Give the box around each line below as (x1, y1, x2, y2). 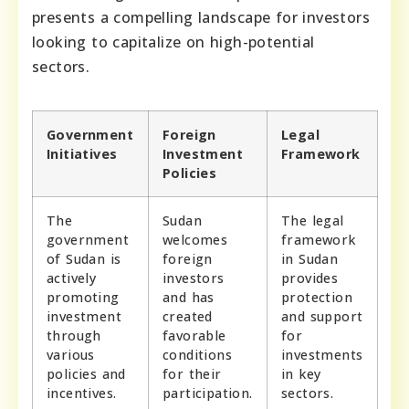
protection (281, 288, 353, 307)
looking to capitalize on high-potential (32, 32, 315, 53)
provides (281, 269, 339, 288)
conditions (163, 346, 233, 364)
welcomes (163, 231, 228, 249)
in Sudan (281, 250, 339, 268)
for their (163, 365, 222, 383)
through (47, 327, 101, 345)
